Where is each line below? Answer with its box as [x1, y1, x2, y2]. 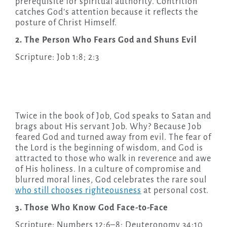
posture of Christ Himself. [15, 18, 117, 28]
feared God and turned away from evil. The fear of [15, 133, 211, 142]
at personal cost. [141, 186, 209, 196]
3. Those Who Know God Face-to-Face [15, 203, 168, 213]
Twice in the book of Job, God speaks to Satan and [15, 111, 211, 121]
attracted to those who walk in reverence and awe [15, 154, 211, 164]
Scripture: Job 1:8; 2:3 [15, 53, 99, 62]
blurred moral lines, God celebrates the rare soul [15, 175, 207, 185]
